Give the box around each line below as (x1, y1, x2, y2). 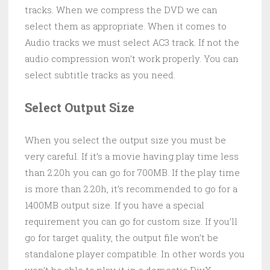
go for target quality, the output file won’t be (25, 231, 218, 244)
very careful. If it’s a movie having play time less (25, 150, 239, 163)
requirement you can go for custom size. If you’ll (25, 215, 237, 228)
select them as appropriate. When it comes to (25, 20, 227, 33)
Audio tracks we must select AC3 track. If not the (25, 36, 239, 49)
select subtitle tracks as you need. (25, 69, 175, 81)
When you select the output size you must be (25, 134, 226, 146)
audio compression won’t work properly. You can (25, 52, 239, 65)
